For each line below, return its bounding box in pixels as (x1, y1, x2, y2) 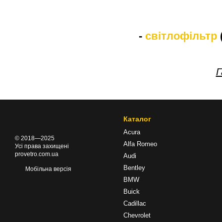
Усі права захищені (15, 143, 69, 150)
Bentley (123, 164, 145, 171)
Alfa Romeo (123, 140, 157, 148)
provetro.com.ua (15, 151, 58, 158)
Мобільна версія (24, 166, 71, 172)
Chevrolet (123, 212, 151, 219)
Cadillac (123, 200, 146, 207)
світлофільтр (145, 30, 220, 43)
